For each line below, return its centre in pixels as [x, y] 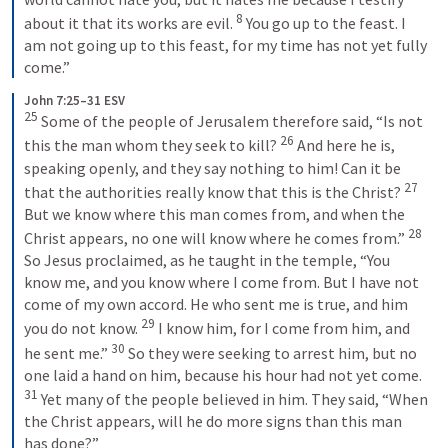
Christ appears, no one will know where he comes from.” [216, 238]
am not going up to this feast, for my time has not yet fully [225, 45]
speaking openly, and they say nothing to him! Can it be [212, 167]
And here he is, [344, 145]
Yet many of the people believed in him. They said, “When [233, 399]
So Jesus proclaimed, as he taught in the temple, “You [207, 260]
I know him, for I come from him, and [282, 328]
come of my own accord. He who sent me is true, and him [216, 304]
